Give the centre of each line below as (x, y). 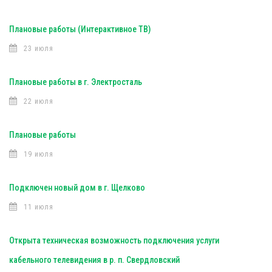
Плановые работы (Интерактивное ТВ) (80, 29)
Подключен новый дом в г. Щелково (77, 188)
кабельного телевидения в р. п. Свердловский (94, 260)
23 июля (39, 49)
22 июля (39, 101)
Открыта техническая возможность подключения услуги (114, 240)
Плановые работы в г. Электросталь (76, 82)
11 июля (39, 207)
